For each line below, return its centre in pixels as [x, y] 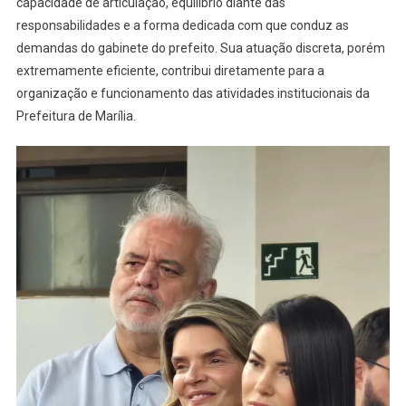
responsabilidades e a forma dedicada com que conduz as [182, 25]
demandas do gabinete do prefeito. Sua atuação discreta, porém [200, 48]
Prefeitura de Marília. [76, 116]
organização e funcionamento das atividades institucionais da [193, 93]
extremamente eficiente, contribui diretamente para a [170, 70]
